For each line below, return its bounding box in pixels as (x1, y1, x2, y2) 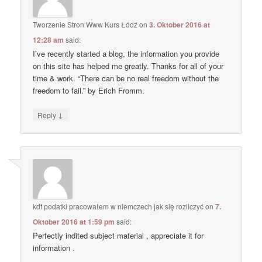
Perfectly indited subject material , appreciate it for (33, 230, 204, 242)
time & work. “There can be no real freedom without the (33, 72, 219, 84)
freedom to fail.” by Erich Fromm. (33, 84, 145, 96)
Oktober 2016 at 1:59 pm (33, 216, 115, 227)
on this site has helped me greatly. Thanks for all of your (33, 60, 224, 71)
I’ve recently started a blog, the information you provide (33, 47, 220, 59)
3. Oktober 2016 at (149, 19, 211, 30)
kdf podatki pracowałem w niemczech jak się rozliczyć (33, 201, 204, 212)
